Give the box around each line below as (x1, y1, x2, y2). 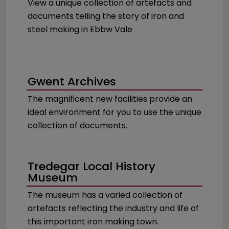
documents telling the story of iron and (28, 10, 184, 22)
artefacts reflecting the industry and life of (28, 202, 199, 214)
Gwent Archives (28, 74, 116, 89)
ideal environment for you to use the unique (28, 106, 201, 118)
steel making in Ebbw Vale (28, 24, 132, 35)
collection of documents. (28, 120, 127, 131)
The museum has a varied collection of (28, 189, 182, 201)
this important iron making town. (28, 216, 158, 227)
